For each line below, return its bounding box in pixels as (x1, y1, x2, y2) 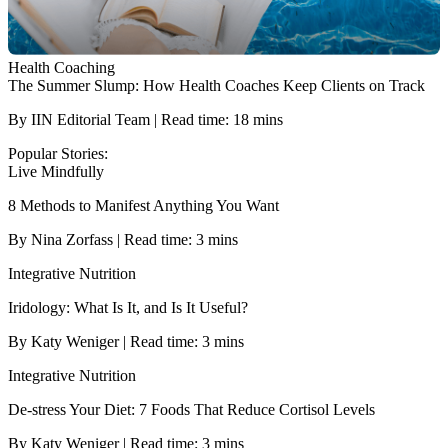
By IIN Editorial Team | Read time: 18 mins (8, 110, 283, 128)
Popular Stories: (8, 144, 108, 162)
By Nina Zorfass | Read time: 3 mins (8, 230, 238, 248)
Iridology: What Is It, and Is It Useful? (8, 298, 248, 316)
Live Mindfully (8, 162, 104, 180)
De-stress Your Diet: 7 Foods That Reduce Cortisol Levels (8, 400, 375, 418)
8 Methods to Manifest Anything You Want (8, 196, 279, 214)
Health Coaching (8, 58, 115, 76)
